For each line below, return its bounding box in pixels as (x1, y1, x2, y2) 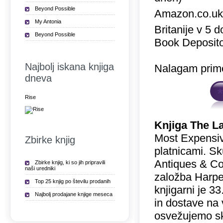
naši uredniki (25, 165, 55, 171)
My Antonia (35, 18, 61, 24)
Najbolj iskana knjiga (25, 61, 114, 72)
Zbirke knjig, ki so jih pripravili (35, 159, 105, 165)
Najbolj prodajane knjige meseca (35, 191, 112, 197)
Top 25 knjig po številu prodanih (35, 178, 111, 184)
